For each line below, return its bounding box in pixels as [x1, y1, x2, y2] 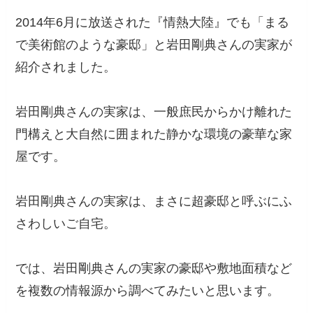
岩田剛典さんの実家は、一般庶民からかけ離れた [15, 104, 293, 119]
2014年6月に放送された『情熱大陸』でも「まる [15, 15, 290, 29]
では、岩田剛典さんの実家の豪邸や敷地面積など [15, 261, 293, 275]
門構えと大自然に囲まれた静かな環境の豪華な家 [15, 126, 293, 141]
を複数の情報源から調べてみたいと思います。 [15, 283, 280, 298]
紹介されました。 [15, 59, 117, 74]
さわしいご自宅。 [15, 216, 117, 231]
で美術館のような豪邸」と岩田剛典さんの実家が [15, 37, 293, 52]
